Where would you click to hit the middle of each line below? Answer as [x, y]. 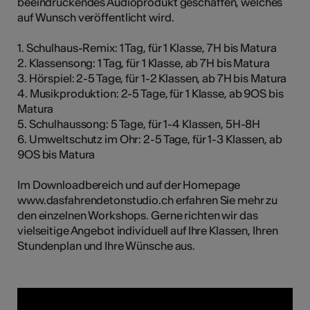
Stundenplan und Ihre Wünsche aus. [107, 245]
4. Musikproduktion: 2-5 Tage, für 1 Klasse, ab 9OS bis [151, 93]
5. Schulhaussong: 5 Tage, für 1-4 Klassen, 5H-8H [139, 124]
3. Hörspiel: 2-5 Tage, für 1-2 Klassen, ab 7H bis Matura [152, 78]
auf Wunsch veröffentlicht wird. [96, 17]
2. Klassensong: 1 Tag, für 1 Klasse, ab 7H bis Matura [144, 63]
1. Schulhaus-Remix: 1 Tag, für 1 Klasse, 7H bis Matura [147, 47]
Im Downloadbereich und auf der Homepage [129, 184]
